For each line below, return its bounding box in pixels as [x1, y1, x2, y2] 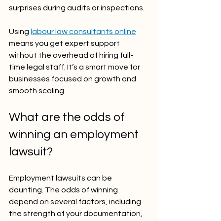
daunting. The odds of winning [9, 185, 119, 194]
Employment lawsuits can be [9, 174, 113, 182]
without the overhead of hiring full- [9, 51, 133, 59]
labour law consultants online [31, 27, 136, 36]
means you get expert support [9, 39, 121, 47]
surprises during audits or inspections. [9, 3, 145, 12]
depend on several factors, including [9, 197, 143, 206]
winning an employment [9, 128, 141, 141]
